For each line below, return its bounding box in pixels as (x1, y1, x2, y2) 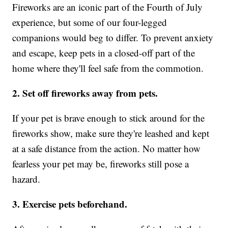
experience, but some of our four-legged (12, 15, 167, 28)
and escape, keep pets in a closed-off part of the (12, 46, 195, 59)
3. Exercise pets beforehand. (12, 196, 128, 211)
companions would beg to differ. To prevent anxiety (12, 31, 214, 44)
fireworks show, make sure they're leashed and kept (12, 126, 210, 139)
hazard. (12, 172, 41, 185)
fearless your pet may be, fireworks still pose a (12, 157, 189, 170)
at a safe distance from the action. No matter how (12, 141, 201, 155)
